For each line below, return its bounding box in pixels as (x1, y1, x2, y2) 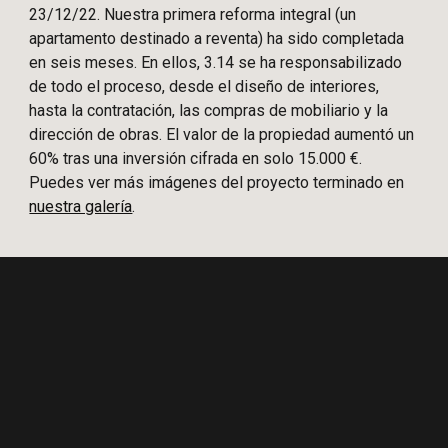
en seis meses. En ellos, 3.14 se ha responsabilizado (29, 52, 403, 72)
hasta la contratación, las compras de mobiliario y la (29, 100, 389, 120)
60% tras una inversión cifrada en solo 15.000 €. (29, 148, 363, 168)
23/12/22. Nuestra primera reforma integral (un (29, 4, 357, 24)
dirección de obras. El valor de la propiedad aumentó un (29, 124, 415, 144)
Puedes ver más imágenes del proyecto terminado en (29, 172, 405, 192)
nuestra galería (29, 196, 133, 216)
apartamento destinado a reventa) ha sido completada (29, 28, 405, 48)
